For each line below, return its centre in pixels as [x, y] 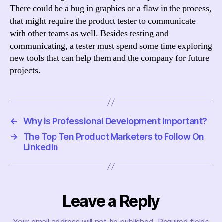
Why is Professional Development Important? [115, 121]
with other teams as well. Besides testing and [89, 34]
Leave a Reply [111, 201]
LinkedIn [41, 147]
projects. [26, 71]
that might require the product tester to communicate [103, 21]
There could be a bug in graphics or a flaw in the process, [111, 9]
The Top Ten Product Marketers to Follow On [113, 137]
